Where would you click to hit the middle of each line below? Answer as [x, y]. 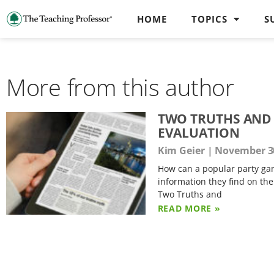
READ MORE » [189, 208]
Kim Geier [182, 150]
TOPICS [210, 19]
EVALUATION [198, 133]
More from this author [120, 87]
